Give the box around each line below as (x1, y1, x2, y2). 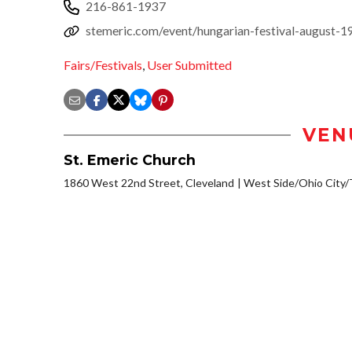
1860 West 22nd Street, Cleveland (64, 176, 234, 190)
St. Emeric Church (64, 152, 196, 169)
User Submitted (147, 57, 232, 73)
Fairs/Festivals (64, 57, 142, 73)
